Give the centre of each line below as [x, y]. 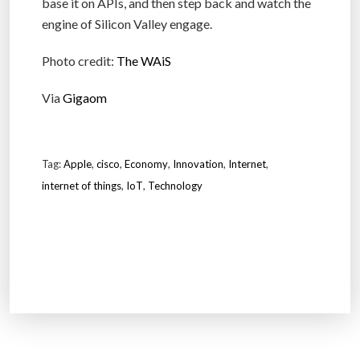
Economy [146, 164]
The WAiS [144, 60]
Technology [175, 185]
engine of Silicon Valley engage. [127, 23]
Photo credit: [79, 60]
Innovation [198, 164]
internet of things [82, 185]
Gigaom [85, 97]
